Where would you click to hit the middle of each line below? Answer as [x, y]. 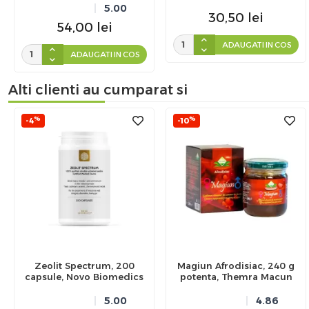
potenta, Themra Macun [236, 276]
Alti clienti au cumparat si [98, 89]
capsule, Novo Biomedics [84, 276]
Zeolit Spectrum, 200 [84, 265]
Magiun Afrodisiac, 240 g [236, 265]
